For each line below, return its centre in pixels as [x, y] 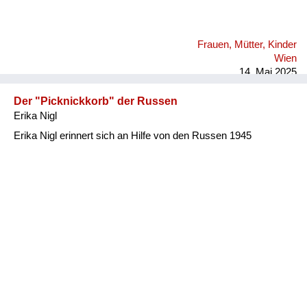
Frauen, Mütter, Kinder [247, 44]
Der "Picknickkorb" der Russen [96, 101]
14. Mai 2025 [268, 72]
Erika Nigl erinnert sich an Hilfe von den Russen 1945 [133, 135]
